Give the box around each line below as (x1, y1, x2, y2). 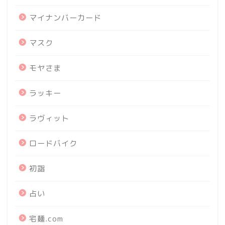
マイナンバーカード (29, 12, 101, 23)
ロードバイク (29, 138, 77, 149)
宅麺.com (29, 213, 63, 224)
